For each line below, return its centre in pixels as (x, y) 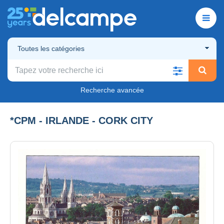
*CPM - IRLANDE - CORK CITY (81, 120)
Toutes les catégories (51, 48)
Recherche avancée (112, 90)
